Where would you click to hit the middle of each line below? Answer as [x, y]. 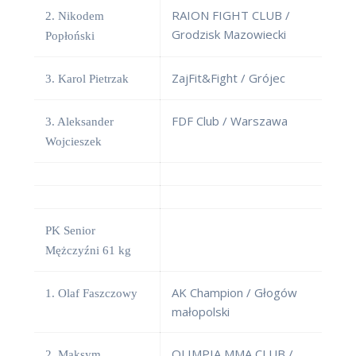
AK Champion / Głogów [234, 293]
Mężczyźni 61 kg [88, 251]
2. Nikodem [75, 16]
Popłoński [70, 36]
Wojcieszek [74, 142]
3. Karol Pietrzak [87, 79]
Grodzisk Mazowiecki [229, 35]
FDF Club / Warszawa [230, 121]
